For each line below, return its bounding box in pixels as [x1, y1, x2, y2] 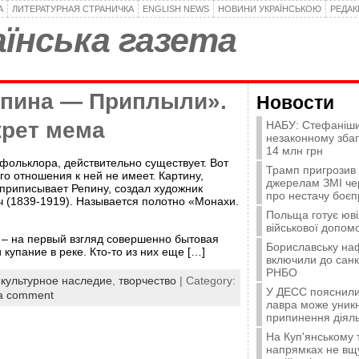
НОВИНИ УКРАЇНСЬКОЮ [218, 4, 321, 14]
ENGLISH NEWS [143, 4, 209, 14]
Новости [256, 92, 334, 113]
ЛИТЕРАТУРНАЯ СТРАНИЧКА [12, 4, 134, 14]
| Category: [176, 274, 236, 288]
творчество [119, 274, 176, 288]
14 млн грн [266, 144, 323, 157]
